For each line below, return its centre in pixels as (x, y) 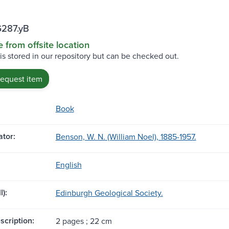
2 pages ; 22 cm (84, 221)
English (68, 164)
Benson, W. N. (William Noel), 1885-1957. (126, 136)
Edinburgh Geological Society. (109, 192)
